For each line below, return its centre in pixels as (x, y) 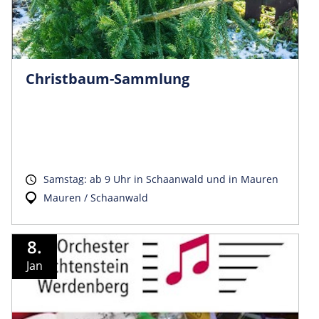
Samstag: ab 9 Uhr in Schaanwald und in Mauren (161, 179)
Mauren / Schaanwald (96, 197)
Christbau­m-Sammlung (108, 78)
